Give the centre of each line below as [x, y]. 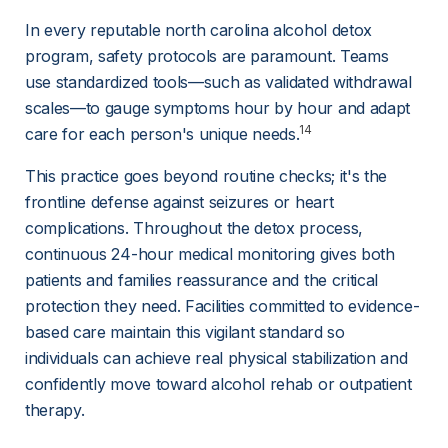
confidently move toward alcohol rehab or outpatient [221, 384]
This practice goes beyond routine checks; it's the [208, 176]
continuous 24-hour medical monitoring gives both [212, 254]
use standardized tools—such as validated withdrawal [221, 82]
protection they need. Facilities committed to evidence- [222, 306]
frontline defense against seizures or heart [181, 202]
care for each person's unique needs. [162, 134]
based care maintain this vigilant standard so [187, 332]
